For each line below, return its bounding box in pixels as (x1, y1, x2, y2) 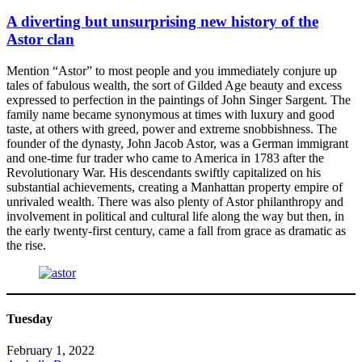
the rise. (6, 238, 46, 252)
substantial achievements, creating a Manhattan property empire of (6, 179, 343, 194)
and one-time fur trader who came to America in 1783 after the (6, 150, 324, 165)
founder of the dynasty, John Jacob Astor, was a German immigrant (6, 136, 348, 150)
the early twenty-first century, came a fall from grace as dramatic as (6, 223, 346, 238)
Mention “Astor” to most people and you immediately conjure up (6, 63, 337, 78)
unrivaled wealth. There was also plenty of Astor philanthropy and (6, 194, 343, 208)
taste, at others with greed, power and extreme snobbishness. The (6, 121, 337, 136)
